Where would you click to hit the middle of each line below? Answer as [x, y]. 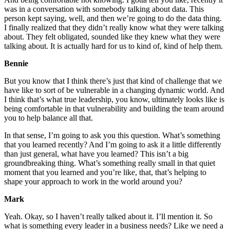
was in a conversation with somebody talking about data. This [104, 9]
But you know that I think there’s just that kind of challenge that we [113, 81]
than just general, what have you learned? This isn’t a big [96, 154]
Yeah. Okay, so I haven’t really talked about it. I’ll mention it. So [108, 217]
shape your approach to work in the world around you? [94, 182]
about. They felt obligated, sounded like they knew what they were [112, 37]
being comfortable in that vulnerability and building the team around [114, 109]
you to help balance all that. [49, 118]
